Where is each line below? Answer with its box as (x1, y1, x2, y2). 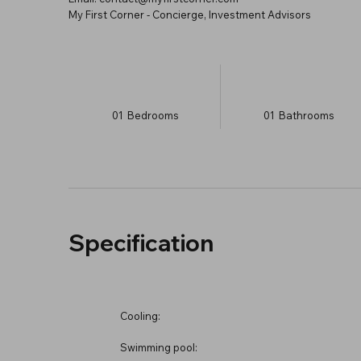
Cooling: (119, 309, 160, 322)
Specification (68, 228, 214, 257)
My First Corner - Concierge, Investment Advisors (68, 7, 311, 21)
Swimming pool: (119, 340, 197, 354)
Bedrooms (127, 108, 179, 122)
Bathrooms (278, 108, 334, 122)
